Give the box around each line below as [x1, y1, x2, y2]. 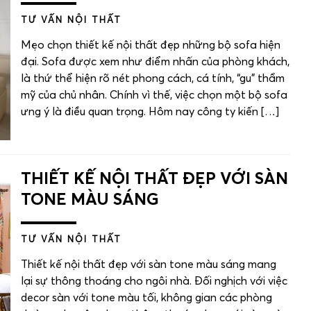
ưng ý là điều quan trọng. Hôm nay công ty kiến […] [21, 106, 279, 118]
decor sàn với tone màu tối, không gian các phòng [21, 292, 272, 304]
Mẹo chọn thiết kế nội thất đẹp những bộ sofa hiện [21, 40, 280, 51]
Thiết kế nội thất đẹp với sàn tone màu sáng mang [21, 259, 276, 271]
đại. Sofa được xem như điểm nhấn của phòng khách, [21, 56, 289, 68]
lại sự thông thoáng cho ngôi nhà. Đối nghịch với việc [21, 276, 287, 287]
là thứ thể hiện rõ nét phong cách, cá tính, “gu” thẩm [21, 73, 285, 85]
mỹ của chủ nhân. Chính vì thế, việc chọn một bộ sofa [21, 90, 287, 101]
